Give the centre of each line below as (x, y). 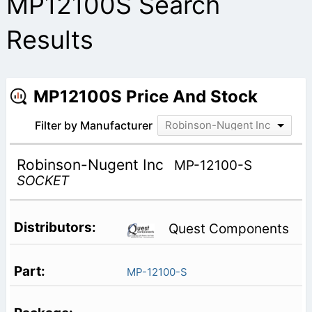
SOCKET (42, 180)
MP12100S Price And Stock (145, 96)
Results (49, 39)
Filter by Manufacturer (93, 125)
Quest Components (228, 229)
